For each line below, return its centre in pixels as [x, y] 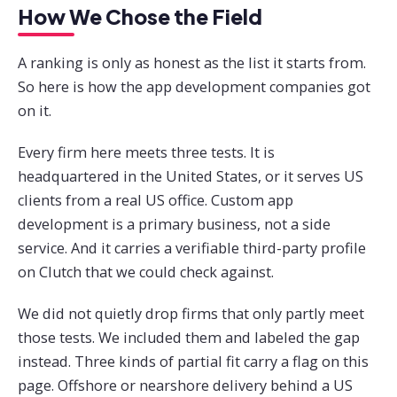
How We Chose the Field [140, 16]
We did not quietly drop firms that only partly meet [191, 314]
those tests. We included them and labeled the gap [189, 338]
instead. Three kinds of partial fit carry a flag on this [193, 362]
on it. [35, 111]
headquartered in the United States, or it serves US [191, 177]
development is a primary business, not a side [174, 225]
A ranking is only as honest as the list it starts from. [192, 63]
